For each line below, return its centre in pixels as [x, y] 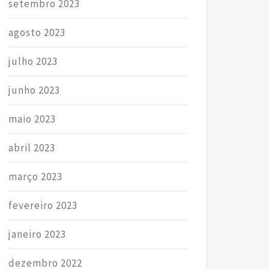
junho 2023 [34, 90]
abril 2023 [32, 147]
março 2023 [35, 176]
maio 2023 [32, 119]
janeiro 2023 [37, 234]
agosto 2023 [37, 32]
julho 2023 [33, 61]
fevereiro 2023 [43, 205]
